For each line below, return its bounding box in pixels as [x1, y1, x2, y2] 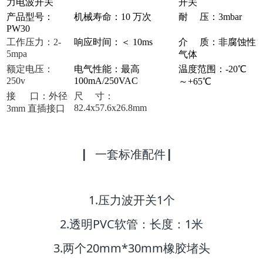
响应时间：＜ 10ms [74, 37, 153, 48]
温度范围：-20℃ [178, 64, 247, 75]
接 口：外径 [6, 91, 68, 102]
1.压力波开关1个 [88, 192, 175, 208]
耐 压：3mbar [178, 12, 242, 22]
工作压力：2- [6, 37, 61, 48]
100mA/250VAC [74, 76, 138, 86]
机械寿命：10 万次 [74, 12, 151, 22]
